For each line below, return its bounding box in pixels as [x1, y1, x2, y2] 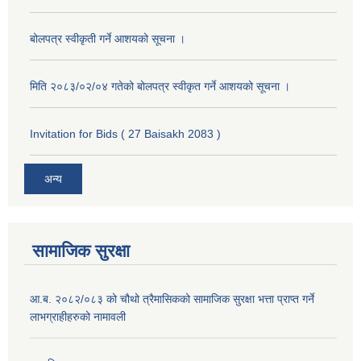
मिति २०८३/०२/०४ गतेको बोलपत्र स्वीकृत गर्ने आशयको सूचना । [30, 79, 290, 93]
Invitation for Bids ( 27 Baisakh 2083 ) [30, 127, 221, 140]
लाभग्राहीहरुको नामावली [30, 310, 126, 324]
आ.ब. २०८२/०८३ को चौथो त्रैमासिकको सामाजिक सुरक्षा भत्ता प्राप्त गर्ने [30, 293, 314, 306]
